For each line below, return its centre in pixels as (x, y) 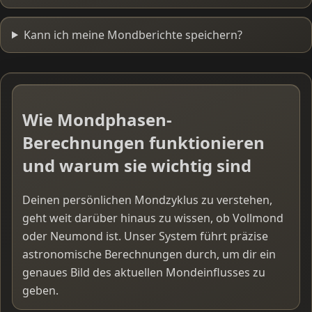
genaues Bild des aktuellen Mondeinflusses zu (144, 273)
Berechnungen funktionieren (143, 143)
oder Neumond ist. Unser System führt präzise (145, 236)
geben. (40, 291)
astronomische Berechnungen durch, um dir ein (149, 255)
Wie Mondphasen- (97, 120)
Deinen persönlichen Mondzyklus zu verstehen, (147, 200)
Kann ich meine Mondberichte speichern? (133, 34)
